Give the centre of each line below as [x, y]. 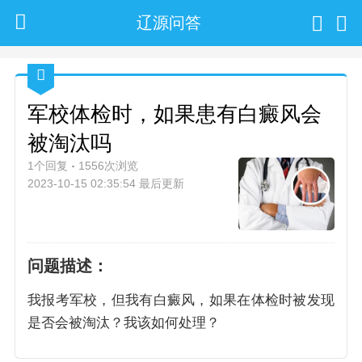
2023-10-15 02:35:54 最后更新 [106, 183]
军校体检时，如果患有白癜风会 [175, 114]
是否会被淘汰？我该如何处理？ [124, 323]
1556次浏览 [109, 165]
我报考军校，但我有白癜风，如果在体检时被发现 [181, 300]
